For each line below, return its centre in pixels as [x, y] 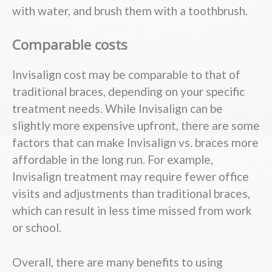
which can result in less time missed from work [132, 211]
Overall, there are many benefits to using [117, 262]
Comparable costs [70, 45]
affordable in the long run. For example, [113, 160]
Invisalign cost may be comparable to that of [126, 75]
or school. [37, 228]
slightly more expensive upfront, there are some [136, 126]
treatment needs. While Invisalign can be [117, 109]
